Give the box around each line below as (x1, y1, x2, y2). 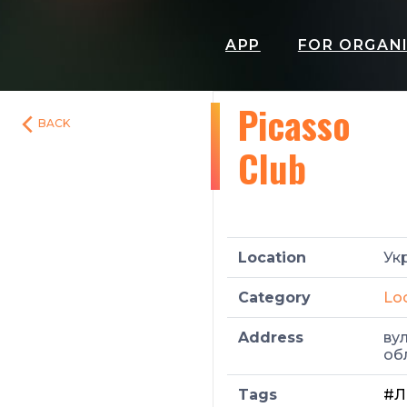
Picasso (238, 97, 351, 152)
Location (238, 249, 306, 266)
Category (238, 289, 311, 306)
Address (238, 329, 303, 346)
